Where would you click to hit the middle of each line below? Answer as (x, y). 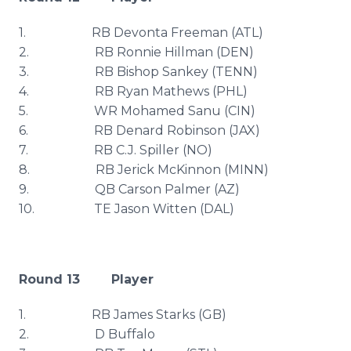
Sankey (185, 72)
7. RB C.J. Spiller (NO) (116, 150)
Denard (140, 130)
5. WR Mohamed (103, 111)
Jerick (136, 170)
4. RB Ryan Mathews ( (118, 91)
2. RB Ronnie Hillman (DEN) (136, 52)
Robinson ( (198, 130)
